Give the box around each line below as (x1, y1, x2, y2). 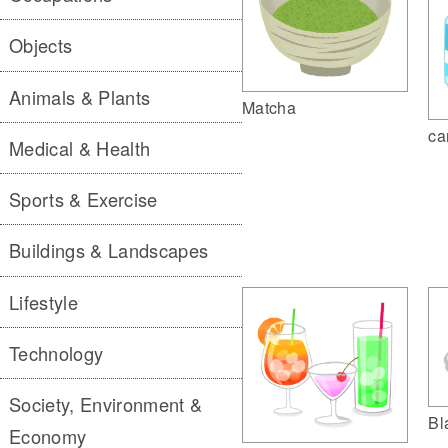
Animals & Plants (9, 83, 151, 110)
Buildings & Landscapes (9, 237, 209, 264)
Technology (9, 339, 104, 366)
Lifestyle (9, 288, 79, 315)
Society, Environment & (9, 391, 203, 418)
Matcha (242, 96, 296, 120)
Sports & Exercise (9, 186, 158, 213)
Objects (9, 32, 73, 59)
